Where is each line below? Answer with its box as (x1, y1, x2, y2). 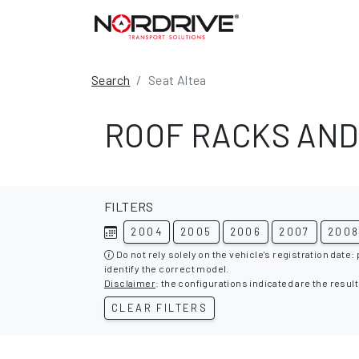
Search (91, 72, 131, 87)
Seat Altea (147, 72, 207, 87)
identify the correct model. (104, 263, 229, 274)
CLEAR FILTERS (111, 301, 208, 314)
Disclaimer (104, 277, 155, 288)
